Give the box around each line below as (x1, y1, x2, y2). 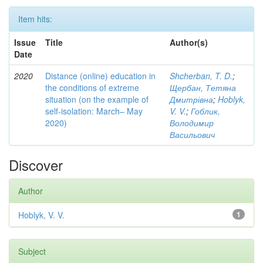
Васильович (170, 129, 215, 140)
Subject (18, 245, 46, 257)
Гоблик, (191, 105, 220, 117)
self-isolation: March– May (45, 105, 143, 117)
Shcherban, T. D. (170, 70, 232, 82)
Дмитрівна (170, 93, 213, 105)
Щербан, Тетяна (170, 82, 236, 93)
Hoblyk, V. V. (18, 209, 65, 221)
